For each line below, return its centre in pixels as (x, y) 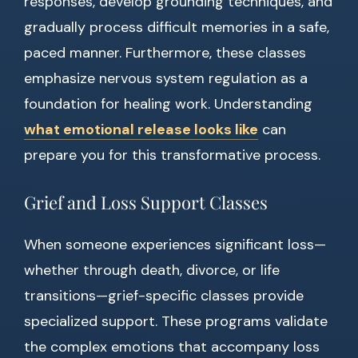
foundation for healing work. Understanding (168, 104)
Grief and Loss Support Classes (146, 203)
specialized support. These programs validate (176, 322)
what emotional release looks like (141, 130)
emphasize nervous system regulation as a (166, 79)
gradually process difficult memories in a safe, (177, 28)
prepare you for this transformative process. (172, 155)
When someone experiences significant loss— (175, 245)
